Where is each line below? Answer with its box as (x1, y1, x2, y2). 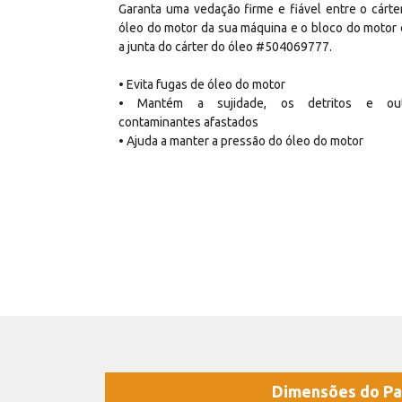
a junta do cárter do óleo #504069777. (118, 39, 332, 54)
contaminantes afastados (118, 114, 258, 129)
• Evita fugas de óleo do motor (118, 76, 285, 92)
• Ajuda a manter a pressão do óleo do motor (118, 133, 363, 148)
